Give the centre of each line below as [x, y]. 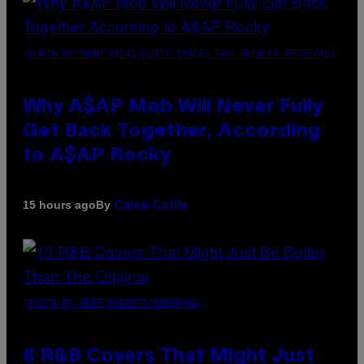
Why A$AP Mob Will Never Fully [173, 107]
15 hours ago [59, 205]
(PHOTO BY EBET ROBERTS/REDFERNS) [114, 303]
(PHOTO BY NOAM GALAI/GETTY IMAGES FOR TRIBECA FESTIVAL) [179, 53]
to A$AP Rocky [97, 156]
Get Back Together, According [171, 131]
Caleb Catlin [151, 206]
